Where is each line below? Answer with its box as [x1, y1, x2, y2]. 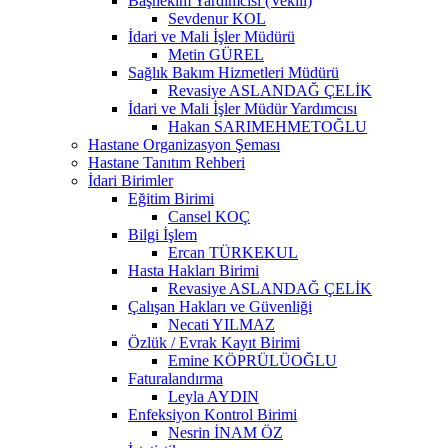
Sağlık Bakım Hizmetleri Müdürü [128, 63, 339, 81]
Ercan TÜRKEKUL [168, 243, 298, 261]
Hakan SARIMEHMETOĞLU [168, 117, 367, 135]
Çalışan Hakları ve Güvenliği [128, 297, 312, 315]
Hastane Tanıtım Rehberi [88, 153, 245, 171]
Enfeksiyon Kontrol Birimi [128, 405, 297, 423]
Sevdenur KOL [168, 9, 266, 27]
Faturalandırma [128, 369, 223, 387]
